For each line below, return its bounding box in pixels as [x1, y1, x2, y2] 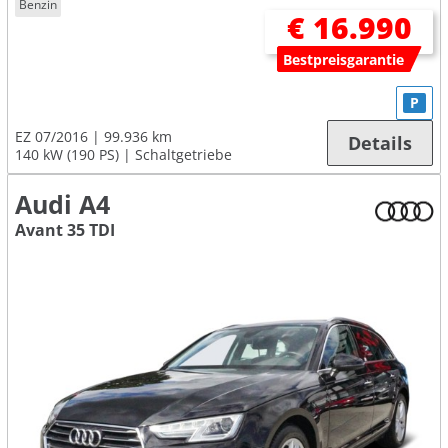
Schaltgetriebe [135, 145, 232, 165]
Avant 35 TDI [15, 219, 115, 242]
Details [348, 131, 412, 156]
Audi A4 [15, 188, 110, 222]
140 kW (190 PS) [15, 145, 119, 165]
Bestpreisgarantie [283, 49, 405, 69]
